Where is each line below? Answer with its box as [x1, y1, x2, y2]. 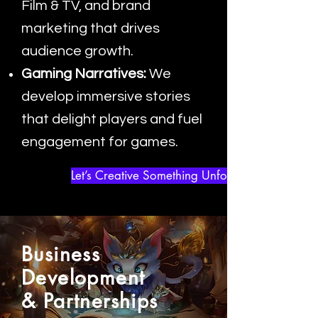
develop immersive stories [21, 89, 190, 104]
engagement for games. [21, 135, 178, 149]
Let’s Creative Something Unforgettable [71, 168, 274, 183]
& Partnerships [21, 288, 158, 314]
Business [21, 241, 101, 267]
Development [21, 265, 146, 290]
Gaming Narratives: [21, 67, 149, 81]
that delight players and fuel [21, 112, 202, 126]
